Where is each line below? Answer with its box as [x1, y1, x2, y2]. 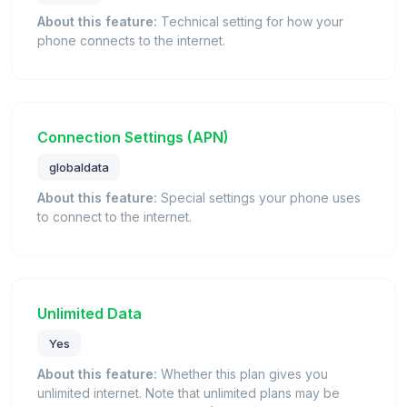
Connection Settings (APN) [37, 128, 229, 147]
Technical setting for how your [157, 14, 343, 30]
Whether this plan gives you [157, 365, 328, 382]
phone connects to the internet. [37, 33, 225, 49]
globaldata [48, 160, 109, 175]
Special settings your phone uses [157, 190, 361, 206]
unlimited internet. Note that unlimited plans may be [37, 384, 340, 401]
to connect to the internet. [37, 209, 192, 225]
